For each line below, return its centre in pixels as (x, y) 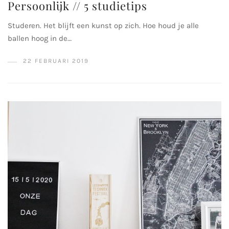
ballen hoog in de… (40, 38)
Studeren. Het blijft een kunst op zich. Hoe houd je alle (103, 25)
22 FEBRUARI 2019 (56, 61)
